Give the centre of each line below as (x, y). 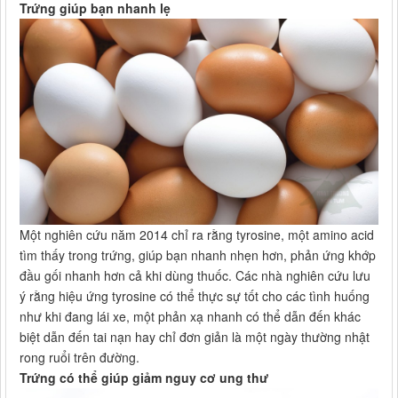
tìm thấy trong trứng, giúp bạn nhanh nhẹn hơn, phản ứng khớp (198, 255)
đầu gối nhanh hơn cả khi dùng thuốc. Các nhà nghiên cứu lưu (195, 276)
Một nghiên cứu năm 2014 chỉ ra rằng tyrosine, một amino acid (197, 235)
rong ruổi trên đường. (80, 358)
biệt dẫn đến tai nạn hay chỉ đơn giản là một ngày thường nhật (195, 337)
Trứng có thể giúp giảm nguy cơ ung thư (144, 378)
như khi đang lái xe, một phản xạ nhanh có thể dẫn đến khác (190, 317)
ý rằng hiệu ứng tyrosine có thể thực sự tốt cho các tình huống (195, 296)
